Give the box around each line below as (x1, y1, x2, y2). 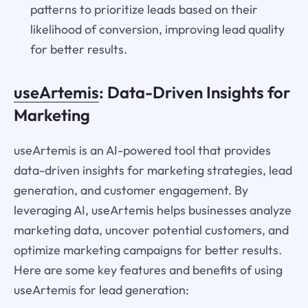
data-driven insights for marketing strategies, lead (13, 162, 292, 178)
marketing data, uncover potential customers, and (13, 221, 289, 238)
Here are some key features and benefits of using (13, 261, 283, 278)
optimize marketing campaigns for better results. (13, 241, 282, 258)
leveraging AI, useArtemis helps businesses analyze (13, 201, 291, 218)
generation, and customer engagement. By (13, 181, 248, 198)
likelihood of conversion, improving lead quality (30, 21, 285, 37)
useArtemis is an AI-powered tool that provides (13, 142, 271, 158)
